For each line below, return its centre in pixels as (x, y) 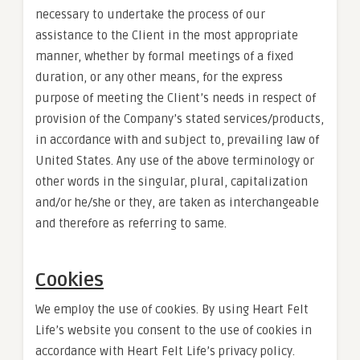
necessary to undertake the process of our (150, 14)
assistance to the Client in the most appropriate (167, 35)
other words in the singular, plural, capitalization (172, 182)
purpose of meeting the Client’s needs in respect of (176, 98)
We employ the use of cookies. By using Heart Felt (172, 309)
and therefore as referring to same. (131, 223)
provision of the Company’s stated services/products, (180, 119)
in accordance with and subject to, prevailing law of (177, 140)
